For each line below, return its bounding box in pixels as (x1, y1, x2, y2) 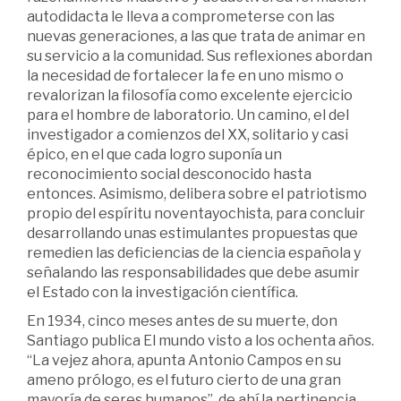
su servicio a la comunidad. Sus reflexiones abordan (27, 47, 372, 65)
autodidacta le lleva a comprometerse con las (27, 8, 335, 26)
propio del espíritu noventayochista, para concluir (27, 205, 365, 223)
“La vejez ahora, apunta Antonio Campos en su (27, 352, 341, 370)
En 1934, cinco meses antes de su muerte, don (27, 312, 337, 330)
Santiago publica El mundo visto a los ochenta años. (27, 332, 374, 350)
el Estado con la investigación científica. (27, 284, 298, 302)
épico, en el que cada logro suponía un (27, 146, 282, 164)
